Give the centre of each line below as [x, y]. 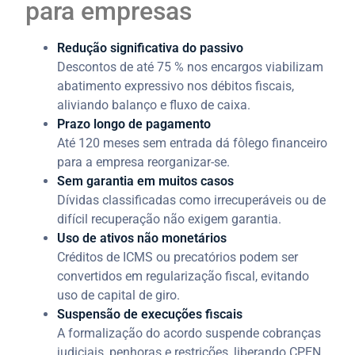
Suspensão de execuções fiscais [150, 314]
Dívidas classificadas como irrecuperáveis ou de [192, 200]
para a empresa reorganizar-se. [144, 162]
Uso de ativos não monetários [142, 238]
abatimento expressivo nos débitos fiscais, [176, 86]
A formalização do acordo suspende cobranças [189, 333]
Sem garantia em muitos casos [146, 181]
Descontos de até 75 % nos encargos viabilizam [191, 67]
